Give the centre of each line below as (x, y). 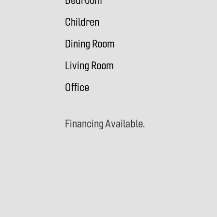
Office (77, 88)
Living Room (90, 66)
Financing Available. (105, 124)
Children (82, 22)
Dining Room (90, 44)
